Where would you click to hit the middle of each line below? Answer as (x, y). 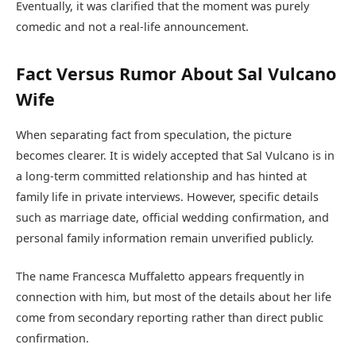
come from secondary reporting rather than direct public (170, 317)
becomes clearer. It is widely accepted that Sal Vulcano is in (175, 155)
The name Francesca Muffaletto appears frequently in (160, 276)
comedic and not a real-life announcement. (132, 27)
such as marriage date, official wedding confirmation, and (172, 217)
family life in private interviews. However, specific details (167, 196)
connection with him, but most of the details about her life (174, 296)
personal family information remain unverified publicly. (165, 238)
